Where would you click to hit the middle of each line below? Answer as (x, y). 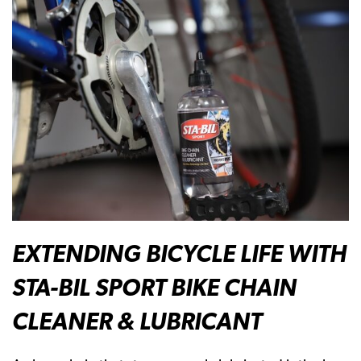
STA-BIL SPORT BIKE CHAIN (154, 288)
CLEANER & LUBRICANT (137, 322)
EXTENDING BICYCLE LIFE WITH (179, 254)
